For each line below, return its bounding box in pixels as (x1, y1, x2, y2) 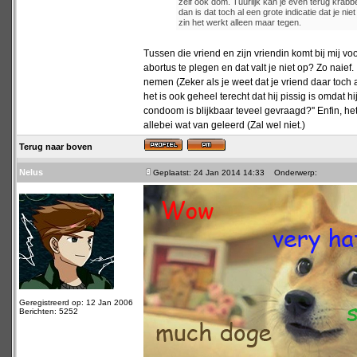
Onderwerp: (267, 168, 317, 177)
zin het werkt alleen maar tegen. (178, 18, 301, 27)
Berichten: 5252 (19, 307, 78, 316)
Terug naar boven (19, 142, 92, 151)
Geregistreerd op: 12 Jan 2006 (19, 298, 133, 307)
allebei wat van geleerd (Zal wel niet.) (143, 120, 305, 131)
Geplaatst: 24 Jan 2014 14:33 (153, 168, 265, 177)
